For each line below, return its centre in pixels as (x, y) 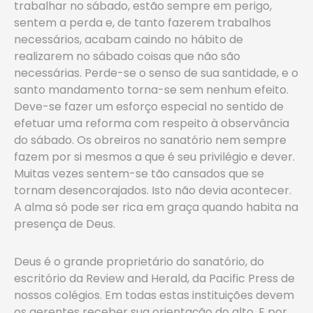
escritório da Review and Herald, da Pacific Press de (154, 278)
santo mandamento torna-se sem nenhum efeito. (151, 90)
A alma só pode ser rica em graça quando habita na (156, 207)
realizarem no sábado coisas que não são (127, 56)
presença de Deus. (65, 224)
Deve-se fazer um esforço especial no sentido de (149, 107)
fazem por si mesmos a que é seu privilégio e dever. (154, 157)
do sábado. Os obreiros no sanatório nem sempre (150, 140)
